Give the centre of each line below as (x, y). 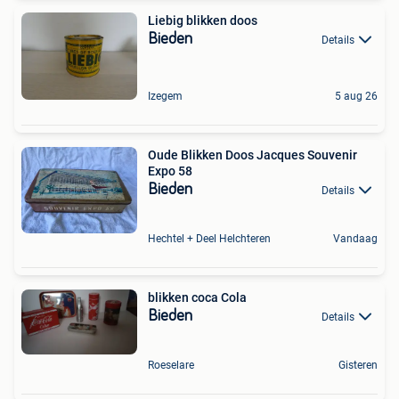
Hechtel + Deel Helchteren (209, 238)
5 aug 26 (356, 96)
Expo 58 (170, 171)
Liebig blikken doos (203, 20)
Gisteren (358, 366)
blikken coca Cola (197, 297)
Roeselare (171, 366)
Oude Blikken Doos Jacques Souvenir (252, 155)
